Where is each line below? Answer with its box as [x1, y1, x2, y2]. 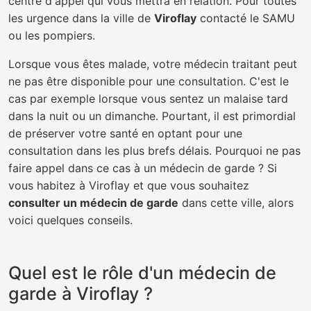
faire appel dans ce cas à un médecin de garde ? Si [8, 161, 277, 175]
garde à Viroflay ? [8, 283, 153, 304]
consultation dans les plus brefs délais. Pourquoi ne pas [8, 144, 301, 158]
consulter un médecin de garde [8, 196, 178, 210]
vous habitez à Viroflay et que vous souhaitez [8, 178, 249, 192]
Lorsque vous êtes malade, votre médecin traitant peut [8, 57, 297, 71]
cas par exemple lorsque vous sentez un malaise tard [8, 92, 288, 106]
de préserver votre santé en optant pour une [8, 126, 242, 140]
